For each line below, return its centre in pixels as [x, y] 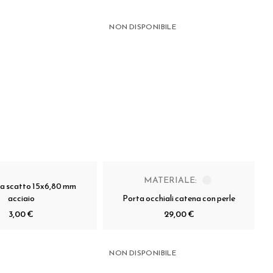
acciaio [21, 198]
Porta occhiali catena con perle [179, 198]
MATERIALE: [171, 180]
